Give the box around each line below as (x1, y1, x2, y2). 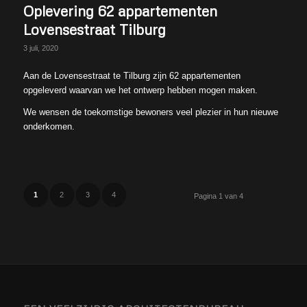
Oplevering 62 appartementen (23, 2, 217, 21)
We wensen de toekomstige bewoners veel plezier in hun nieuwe (23, 107, 278, 118)
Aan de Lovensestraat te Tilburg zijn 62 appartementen (23, 71, 241, 82)
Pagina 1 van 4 (194, 192, 244, 201)
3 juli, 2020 (23, 44, 58, 53)
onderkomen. (23, 121, 75, 132)
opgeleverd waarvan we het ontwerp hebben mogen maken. (23, 85, 258, 96)
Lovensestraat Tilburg (23, 21, 166, 39)
